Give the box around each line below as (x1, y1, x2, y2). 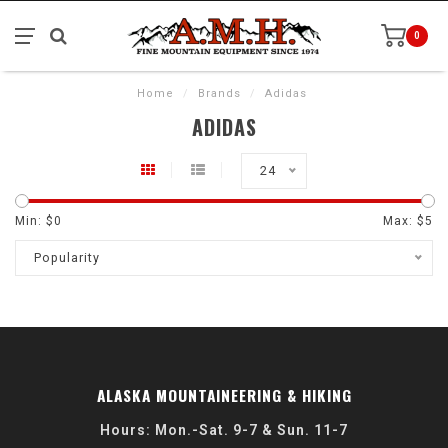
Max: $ (383, 214, 425, 228)
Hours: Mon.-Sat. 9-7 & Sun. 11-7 (100, 422, 348, 438)
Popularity (34, 250, 100, 265)
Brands (197, 87, 241, 100)
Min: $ (15, 214, 54, 228)
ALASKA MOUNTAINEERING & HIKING (96, 384, 352, 406)
